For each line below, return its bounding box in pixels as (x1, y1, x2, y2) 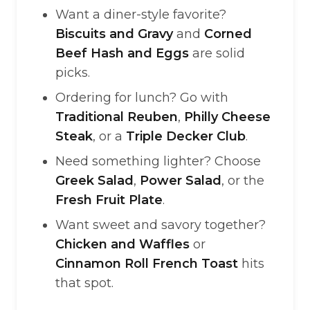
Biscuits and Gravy (55, 26, 173, 42)
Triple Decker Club (126, 129, 246, 144)
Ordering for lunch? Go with (55, 90, 228, 105)
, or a (93, 129, 126, 144)
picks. (55, 65, 90, 80)
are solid (189, 46, 245, 61)
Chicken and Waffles (55, 237, 190, 252)
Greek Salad (55, 173, 134, 188)
